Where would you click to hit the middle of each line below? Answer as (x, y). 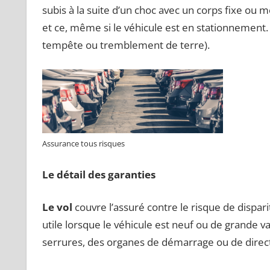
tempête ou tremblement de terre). (126, 45)
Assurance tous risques (83, 144)
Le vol (57, 207)
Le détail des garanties (99, 174)
